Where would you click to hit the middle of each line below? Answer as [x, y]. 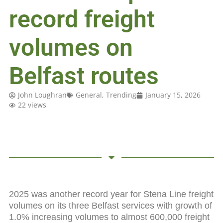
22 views [32, 105]
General [89, 95]
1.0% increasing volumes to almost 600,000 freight [109, 217]
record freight [82, 19]
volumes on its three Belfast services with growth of [110, 205]
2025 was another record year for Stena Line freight [111, 194]
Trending [121, 95]
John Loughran [42, 95]
